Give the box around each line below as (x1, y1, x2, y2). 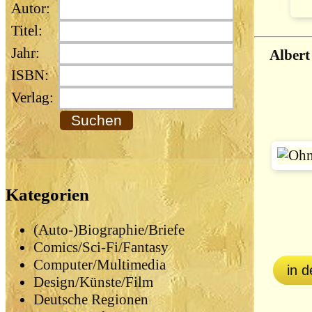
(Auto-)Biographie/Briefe (33, 221, 185, 239)
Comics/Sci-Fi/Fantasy (33, 239, 169, 256)
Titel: (8, 22, 42, 40)
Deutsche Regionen (33, 291, 148, 309)
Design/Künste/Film (33, 274, 153, 291)
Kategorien (6, 185, 89, 204)
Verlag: (8, 89, 57, 107)
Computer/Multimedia (33, 256, 166, 274)
